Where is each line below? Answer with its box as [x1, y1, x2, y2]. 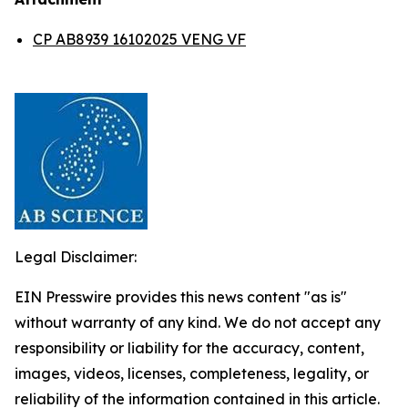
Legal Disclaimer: [15, 248, 137, 266]
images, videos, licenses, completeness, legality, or [15, 364, 369, 382]
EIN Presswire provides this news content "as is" [15, 288, 347, 306]
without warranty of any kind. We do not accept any [15, 313, 381, 331]
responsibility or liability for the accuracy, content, [15, 339, 364, 357]
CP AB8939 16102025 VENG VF [33, 30, 246, 48]
